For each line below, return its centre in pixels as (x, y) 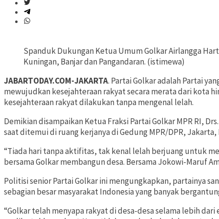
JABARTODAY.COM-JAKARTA (56, 81)
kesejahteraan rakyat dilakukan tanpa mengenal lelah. (99, 102)
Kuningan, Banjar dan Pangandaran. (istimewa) (104, 62)
